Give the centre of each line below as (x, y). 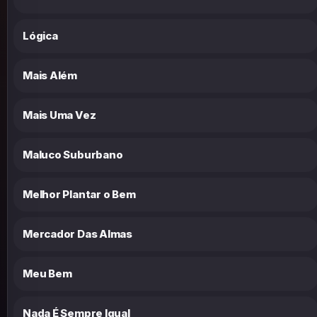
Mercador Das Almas (77, 234)
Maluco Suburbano (73, 154)
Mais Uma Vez (59, 115)
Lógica (40, 35)
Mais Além (50, 75)
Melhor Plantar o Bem (79, 194)
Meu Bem (47, 273)
